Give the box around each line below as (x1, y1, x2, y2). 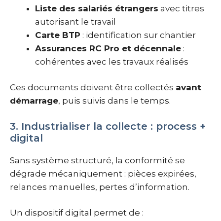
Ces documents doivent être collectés (10, 82, 176, 93)
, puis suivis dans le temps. (58, 96, 171, 106)
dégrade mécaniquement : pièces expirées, (10, 168, 196, 179)
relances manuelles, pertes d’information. (10, 182, 189, 192)
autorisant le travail (35, 16, 116, 27)
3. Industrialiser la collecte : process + (10, 120, 206, 132)
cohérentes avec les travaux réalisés (35, 56, 188, 67)
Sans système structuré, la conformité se (10, 155, 185, 165)
